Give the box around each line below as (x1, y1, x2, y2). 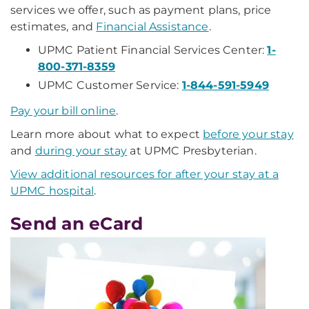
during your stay (34, 144, 128, 157)
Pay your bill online (10, 104, 117, 117)
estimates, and (10, 20, 97, 33)
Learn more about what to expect (10, 128, 203, 141)
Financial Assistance (96, 20, 209, 33)
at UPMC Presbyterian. (127, 144, 257, 157)
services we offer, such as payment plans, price (10, 3, 272, 17)
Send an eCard (10, 213, 143, 234)
